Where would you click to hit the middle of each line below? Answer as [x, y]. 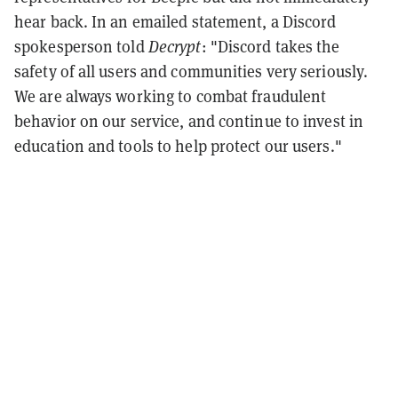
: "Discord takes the [271, 46]
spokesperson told [81, 46]
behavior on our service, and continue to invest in [189, 121]
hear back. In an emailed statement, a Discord [175, 21]
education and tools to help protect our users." [178, 146]
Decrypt [175, 46]
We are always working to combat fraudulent [171, 96]
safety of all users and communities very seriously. [191, 71]
